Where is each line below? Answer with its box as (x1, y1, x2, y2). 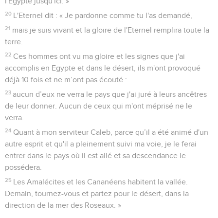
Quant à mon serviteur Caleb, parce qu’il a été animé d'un (13, 128, 209, 136)
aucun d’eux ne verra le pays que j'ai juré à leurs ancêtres (13, 90, 207, 98)
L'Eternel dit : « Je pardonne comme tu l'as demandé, (13, 11, 193, 19)
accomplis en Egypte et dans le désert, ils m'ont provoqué (5, 64, 200, 72)
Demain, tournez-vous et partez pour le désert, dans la (5, 189, 189, 198)
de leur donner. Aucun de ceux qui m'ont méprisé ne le (5, 102, 192, 110)
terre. (5, 37, 23, 46)
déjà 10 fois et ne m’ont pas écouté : (5, 75, 127, 84)
